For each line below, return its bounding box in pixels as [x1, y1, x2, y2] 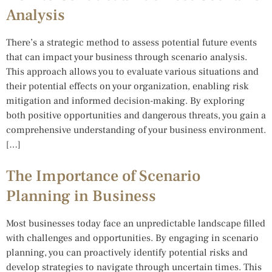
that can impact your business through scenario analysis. [6, 50, 247, 63]
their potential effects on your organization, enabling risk [6, 80, 248, 92]
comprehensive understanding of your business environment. [6, 123, 266, 136]
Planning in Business [6, 185, 156, 206]
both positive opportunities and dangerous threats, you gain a [6, 109, 266, 121]
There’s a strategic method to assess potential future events [6, 36, 257, 49]
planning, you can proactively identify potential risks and [6, 246, 248, 259]
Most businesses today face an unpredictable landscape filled [6, 217, 265, 229]
